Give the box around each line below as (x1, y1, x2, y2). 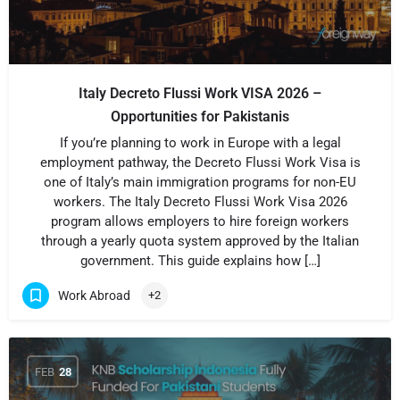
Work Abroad (58, 287, 130, 303)
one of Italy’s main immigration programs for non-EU (44, 174, 356, 190)
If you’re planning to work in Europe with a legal (59, 135, 341, 151)
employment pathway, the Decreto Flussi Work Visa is (39, 154, 361, 171)
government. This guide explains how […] (79, 253, 321, 269)
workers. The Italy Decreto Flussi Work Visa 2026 (53, 194, 347, 210)
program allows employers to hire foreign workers (51, 213, 349, 229)
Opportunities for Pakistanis (111, 108, 289, 125)
